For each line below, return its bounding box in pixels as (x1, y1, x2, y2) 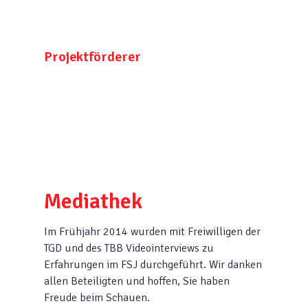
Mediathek (44, 187, 143, 214)
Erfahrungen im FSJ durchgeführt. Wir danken (44, 257, 263, 272)
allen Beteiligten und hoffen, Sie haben (44, 274, 230, 288)
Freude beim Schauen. (44, 290, 151, 305)
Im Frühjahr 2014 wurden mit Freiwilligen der (44, 224, 261, 239)
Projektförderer (44, 47, 142, 65)
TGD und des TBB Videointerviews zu (44, 241, 214, 255)
